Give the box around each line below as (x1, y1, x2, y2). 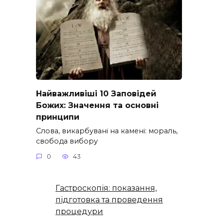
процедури (55, 207, 103, 217)
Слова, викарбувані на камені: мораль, (36, 126, 178, 135)
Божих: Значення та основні (36, 100, 159, 110)
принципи (36, 112, 79, 122)
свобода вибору (36, 136, 98, 145)
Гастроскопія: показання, (55, 183, 157, 193)
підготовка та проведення (55, 195, 163, 205)
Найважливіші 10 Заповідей (36, 89, 156, 98)
